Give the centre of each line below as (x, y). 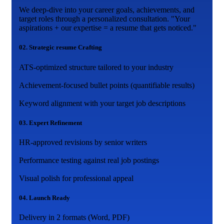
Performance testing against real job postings (89, 160)
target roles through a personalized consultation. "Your (104, 19)
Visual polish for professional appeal (76, 178)
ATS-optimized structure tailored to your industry (96, 67)
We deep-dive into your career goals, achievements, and (107, 10)
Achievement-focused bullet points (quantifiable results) (107, 85)
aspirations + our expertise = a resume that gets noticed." (108, 28)
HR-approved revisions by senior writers (83, 142)
